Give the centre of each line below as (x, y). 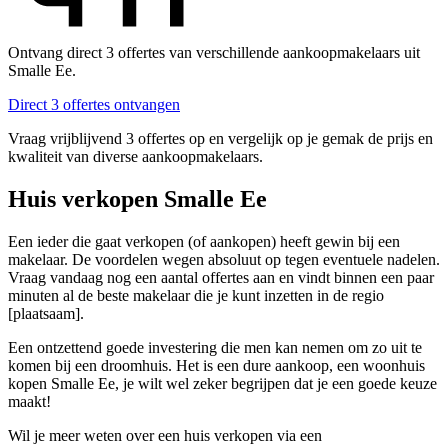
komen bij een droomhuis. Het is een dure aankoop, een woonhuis (216, 365)
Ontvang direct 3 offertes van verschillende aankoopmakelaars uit (214, 53)
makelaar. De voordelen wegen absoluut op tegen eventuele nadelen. (224, 259)
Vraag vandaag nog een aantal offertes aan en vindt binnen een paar (221, 277)
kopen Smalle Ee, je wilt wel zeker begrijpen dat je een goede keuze (222, 383)
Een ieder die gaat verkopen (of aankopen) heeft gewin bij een (204, 241)
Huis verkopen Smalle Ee (137, 199)
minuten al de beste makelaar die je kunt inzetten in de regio (196, 295)
